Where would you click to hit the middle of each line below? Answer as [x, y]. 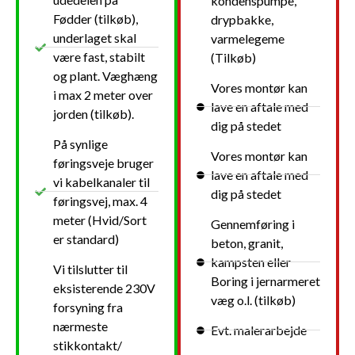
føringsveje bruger [103, 162]
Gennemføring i [252, 223]
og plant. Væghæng [105, 75]
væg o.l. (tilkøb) [253, 300]
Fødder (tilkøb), [95, 18]
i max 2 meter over [103, 94]
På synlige [80, 143]
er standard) [86, 239]
